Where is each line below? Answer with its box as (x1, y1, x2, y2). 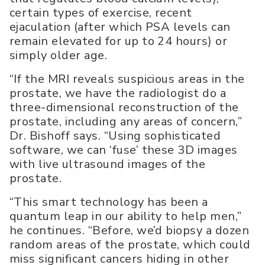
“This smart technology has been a (9, 194, 208, 211)
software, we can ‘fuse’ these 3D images (9, 142, 238, 159)
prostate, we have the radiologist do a (9, 85, 227, 102)
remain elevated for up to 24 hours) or (9, 33, 228, 50)
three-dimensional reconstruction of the (9, 99, 239, 116)
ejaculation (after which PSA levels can (9, 19, 231, 35)
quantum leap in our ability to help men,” (9, 208, 242, 225)
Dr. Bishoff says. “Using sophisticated (9, 128, 221, 144)
